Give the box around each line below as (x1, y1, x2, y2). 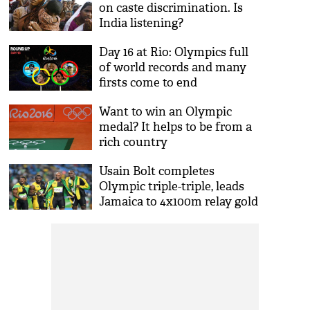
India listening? (99, 16, 184, 30)
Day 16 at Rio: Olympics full (99, 45, 249, 60)
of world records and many (99, 60, 247, 75)
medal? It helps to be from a (99, 120, 253, 134)
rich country (99, 135, 168, 149)
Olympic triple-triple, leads (99, 179, 245, 194)
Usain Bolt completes (99, 164, 215, 179)
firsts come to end (99, 75, 198, 90)
